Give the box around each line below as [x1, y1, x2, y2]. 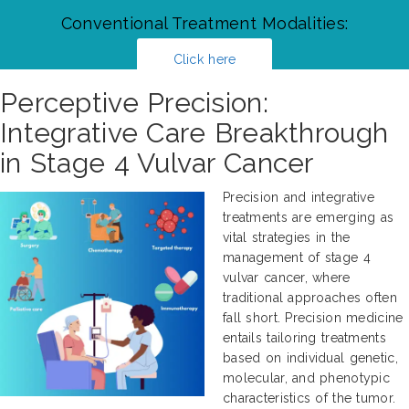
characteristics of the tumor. [223, 390, 396, 405]
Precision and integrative [223, 189, 374, 204]
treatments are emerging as [223, 209, 394, 225]
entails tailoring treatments [223, 330, 386, 345]
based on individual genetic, [223, 350, 398, 365]
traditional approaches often [223, 289, 397, 305]
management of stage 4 [223, 249, 371, 265]
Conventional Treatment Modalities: [60, 14, 349, 34]
